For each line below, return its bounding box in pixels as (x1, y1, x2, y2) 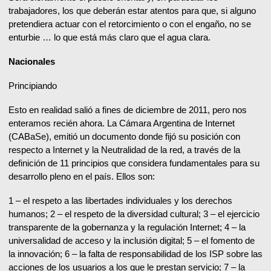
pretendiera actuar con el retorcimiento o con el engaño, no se (8, 19, 251, 30)
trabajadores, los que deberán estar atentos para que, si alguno (8, 5, 256, 16)
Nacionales (8, 56, 55, 67)
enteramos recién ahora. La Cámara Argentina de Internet (8, 118, 235, 129)
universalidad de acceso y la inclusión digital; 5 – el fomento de (8, 235, 255, 246)
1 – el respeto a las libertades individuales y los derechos (8, 195, 232, 206)
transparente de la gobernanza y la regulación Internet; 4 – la (8, 222, 246, 233)
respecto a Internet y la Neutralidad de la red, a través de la (8, 145, 240, 155)
